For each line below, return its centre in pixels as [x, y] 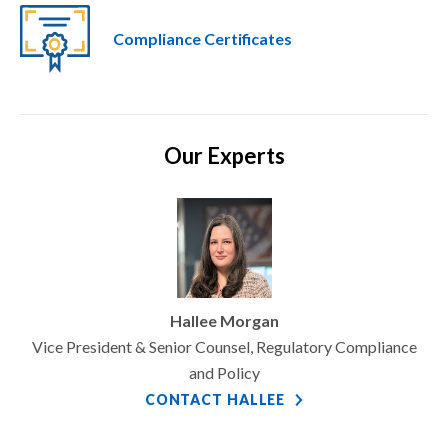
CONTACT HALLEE [215, 400]
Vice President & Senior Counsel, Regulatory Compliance [224, 347]
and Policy [224, 373]
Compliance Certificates [202, 39]
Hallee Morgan [224, 321]
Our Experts [224, 156]
